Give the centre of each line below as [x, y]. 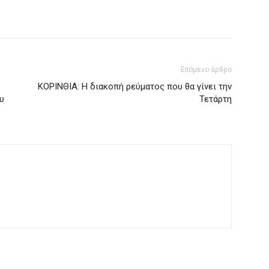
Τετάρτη [216, 99]
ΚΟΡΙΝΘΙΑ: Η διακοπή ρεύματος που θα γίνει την [135, 86]
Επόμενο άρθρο [206, 70]
